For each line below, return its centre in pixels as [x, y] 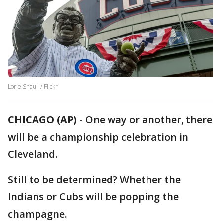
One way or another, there [149, 120]
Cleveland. [33, 154]
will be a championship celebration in [98, 137]
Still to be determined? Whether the [94, 180]
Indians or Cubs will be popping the [93, 197]
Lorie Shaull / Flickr [33, 87]
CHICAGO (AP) [42, 120]
